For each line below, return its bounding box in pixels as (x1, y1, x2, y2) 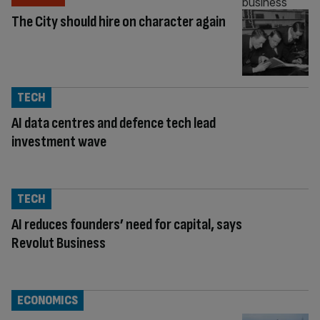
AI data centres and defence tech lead (11, 113, 216, 133)
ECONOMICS (17, 292, 78, 308)
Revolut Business (11, 233, 106, 253)
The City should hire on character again (11, 11, 226, 31)
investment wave (11, 131, 106, 151)
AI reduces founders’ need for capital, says (11, 214, 242, 234)
